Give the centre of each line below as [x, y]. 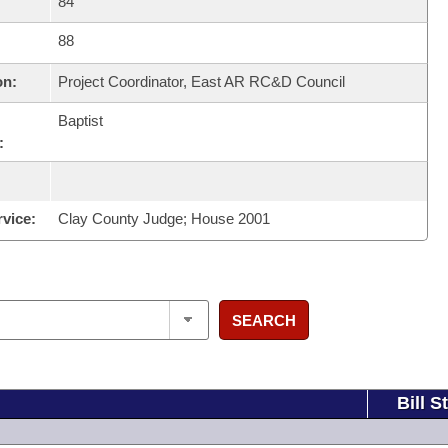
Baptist [80, 120]
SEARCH [263, 320]
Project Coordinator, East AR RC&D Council [201, 81]
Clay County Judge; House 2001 [163, 218]
